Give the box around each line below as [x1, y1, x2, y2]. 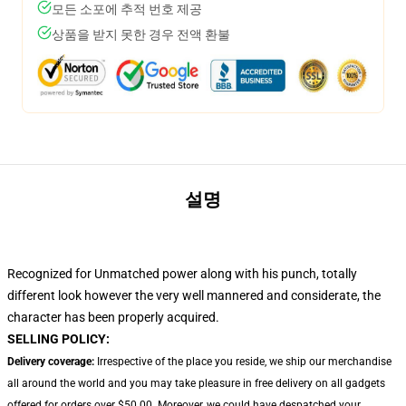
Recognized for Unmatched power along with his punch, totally [7, 266, 357, 281]
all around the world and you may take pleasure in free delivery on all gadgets [7, 377, 385, 390]
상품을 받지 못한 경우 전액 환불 [52, 27, 230, 42]
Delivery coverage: [7, 355, 94, 368]
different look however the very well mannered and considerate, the [7, 288, 381, 303]
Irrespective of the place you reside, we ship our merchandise [94, 355, 391, 368]
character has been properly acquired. [7, 310, 219, 324]
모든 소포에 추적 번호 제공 [52, 2, 202, 16]
